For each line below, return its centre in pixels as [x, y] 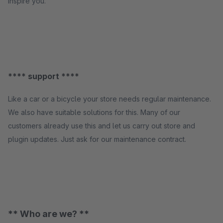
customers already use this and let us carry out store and [102, 126]
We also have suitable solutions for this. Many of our [94, 112]
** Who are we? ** [49, 214]
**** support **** [44, 76]
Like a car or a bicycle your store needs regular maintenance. [110, 99]
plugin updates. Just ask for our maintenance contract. [97, 139]
